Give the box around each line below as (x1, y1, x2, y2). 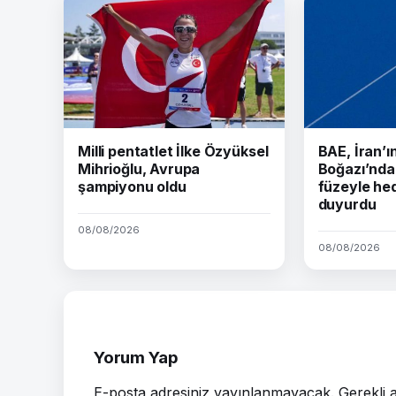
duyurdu (317, 194, 377, 213)
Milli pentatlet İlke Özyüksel (78, 141, 269, 160)
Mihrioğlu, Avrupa (78, 159, 201, 178)
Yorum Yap (94, 346, 179, 368)
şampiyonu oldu (78, 177, 187, 195)
